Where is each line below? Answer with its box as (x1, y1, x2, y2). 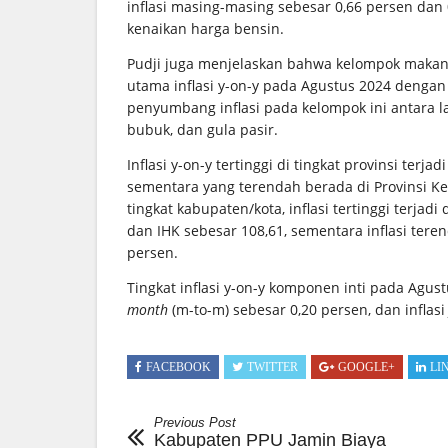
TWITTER (247, 359, 298, 374)
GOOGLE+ (338, 359, 395, 374)
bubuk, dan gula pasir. (127, 119, 278, 139)
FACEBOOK (146, 359, 211, 374)
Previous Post (154, 414, 236, 430)
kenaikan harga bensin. (127, 18, 284, 38)
